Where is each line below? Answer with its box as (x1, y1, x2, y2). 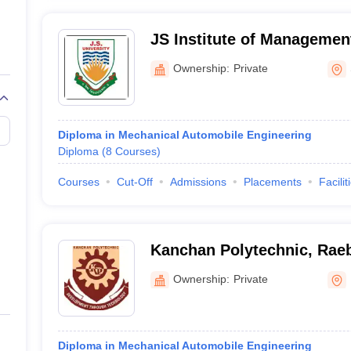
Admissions (169, 175, 226, 188)
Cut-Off (116, 175, 153, 188)
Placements (243, 175, 302, 188)
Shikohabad (150, 51, 238, 68)
